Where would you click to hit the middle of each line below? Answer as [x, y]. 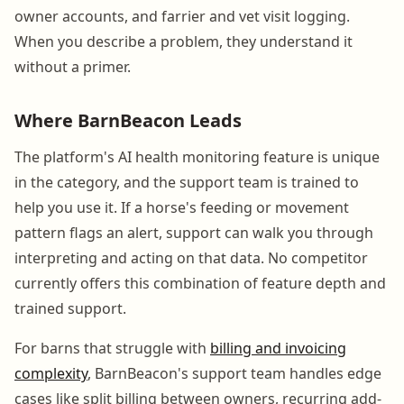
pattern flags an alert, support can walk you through [194, 232]
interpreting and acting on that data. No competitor [191, 257]
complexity [51, 373]
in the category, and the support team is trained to [187, 182]
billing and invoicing [278, 348]
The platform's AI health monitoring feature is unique [197, 156]
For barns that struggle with [112, 348]
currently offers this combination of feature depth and [200, 283]
